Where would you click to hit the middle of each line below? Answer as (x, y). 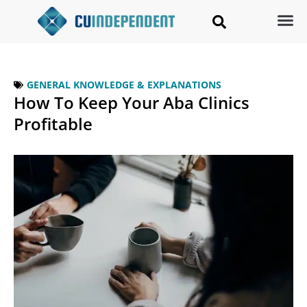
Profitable (53, 124)
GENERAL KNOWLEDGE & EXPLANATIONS (124, 85)
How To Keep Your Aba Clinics (132, 103)
